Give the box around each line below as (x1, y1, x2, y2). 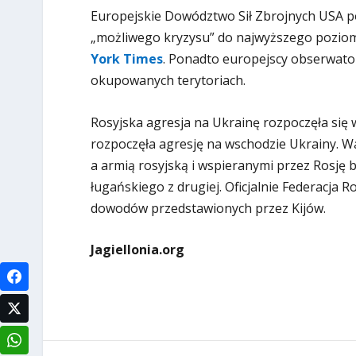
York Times (90, 50, 163, 68)
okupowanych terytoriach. (90, 72, 246, 90)
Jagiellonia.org (90, 241, 184, 259)
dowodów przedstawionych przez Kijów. (90, 199, 326, 217)
